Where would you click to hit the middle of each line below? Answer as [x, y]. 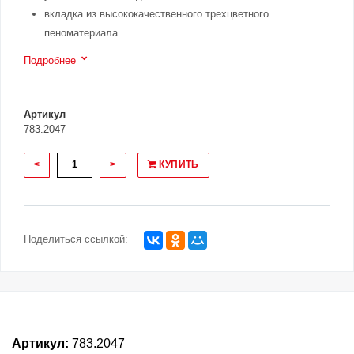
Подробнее [50, 61]
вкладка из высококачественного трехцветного [156, 14]
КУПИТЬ [178, 165]
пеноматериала [81, 33]
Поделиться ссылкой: [76, 239]
